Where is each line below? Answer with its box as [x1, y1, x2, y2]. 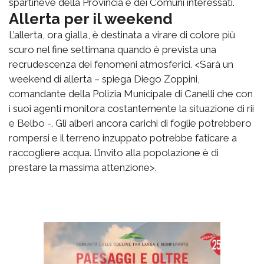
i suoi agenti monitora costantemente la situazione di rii [9, 103, 254, 115]
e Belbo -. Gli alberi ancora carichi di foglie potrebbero [9, 117, 252, 130]
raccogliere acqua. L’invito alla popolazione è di [9, 147, 219, 159]
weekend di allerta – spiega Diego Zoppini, [9, 73, 200, 85]
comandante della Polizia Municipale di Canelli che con [9, 88, 253, 100]
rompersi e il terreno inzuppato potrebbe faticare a [9, 132, 237, 144]
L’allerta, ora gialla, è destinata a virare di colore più [9, 29, 235, 41]
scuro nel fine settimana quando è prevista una [9, 44, 216, 56]
